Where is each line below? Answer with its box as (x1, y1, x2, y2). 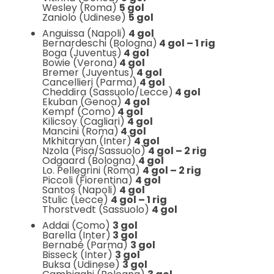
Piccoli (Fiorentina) (42, 173, 135, 187)
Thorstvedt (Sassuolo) (42, 202, 152, 217)
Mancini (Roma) (42, 124, 119, 138)
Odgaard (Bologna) (42, 154, 138, 168)
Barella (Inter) (42, 228, 111, 242)
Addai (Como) (42, 218, 113, 232)
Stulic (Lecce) (42, 193, 111, 207)
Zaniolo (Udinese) (42, 10, 128, 24)
